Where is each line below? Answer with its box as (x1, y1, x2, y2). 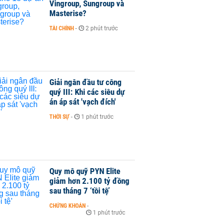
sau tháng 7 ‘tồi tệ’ (49, 185, 110, 196)
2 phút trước (86, 25, 118, 32)
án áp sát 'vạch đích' (49, 97, 116, 107)
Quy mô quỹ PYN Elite (49, 166, 120, 176)
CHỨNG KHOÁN (49, 202, 86, 209)
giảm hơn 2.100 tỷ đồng (49, 175, 130, 186)
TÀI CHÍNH (49, 25, 74, 32)
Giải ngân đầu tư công (49, 77, 122, 88)
